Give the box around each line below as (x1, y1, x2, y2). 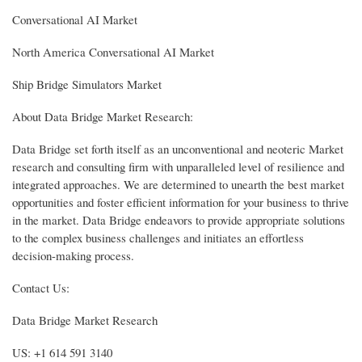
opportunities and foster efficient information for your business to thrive (12, 193, 349, 210)
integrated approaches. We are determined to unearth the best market (12, 175, 344, 192)
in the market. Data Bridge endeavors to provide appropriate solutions (12, 211, 345, 228)
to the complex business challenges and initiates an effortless (12, 229, 304, 246)
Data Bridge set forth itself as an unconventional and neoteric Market (12, 140, 343, 157)
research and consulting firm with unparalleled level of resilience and (12, 158, 344, 175)
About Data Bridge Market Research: (12, 107, 193, 124)
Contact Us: (12, 279, 69, 296)
